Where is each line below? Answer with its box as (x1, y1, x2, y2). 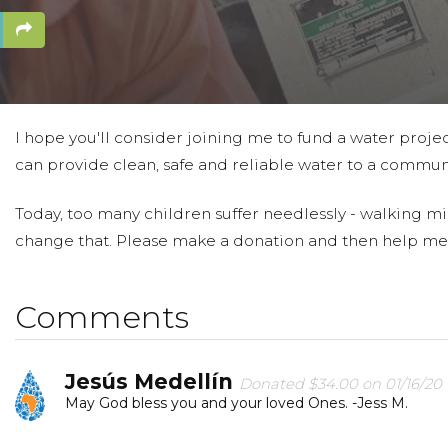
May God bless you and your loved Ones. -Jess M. (65, 393, 408, 412)
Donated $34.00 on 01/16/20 (239, 374, 442, 393)
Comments (15, 297, 189, 336)
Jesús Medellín (65, 368, 239, 394)
